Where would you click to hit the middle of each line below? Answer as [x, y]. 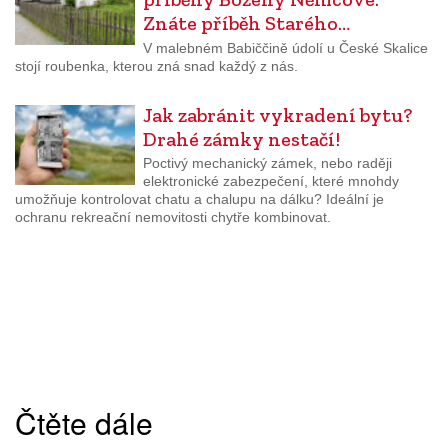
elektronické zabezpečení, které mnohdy [271, 181]
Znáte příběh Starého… [246, 23]
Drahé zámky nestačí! [241, 138]
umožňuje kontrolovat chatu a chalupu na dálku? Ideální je [199, 199]
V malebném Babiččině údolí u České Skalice [285, 47]
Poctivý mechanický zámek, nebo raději [267, 163]
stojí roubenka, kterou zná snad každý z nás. [156, 65]
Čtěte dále [84, 423]
